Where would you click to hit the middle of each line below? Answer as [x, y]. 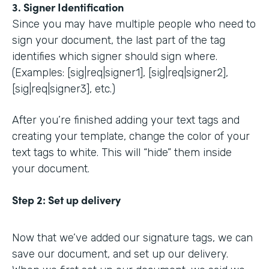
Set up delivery [84, 200]
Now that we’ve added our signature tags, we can [132, 238]
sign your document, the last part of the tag [119, 40]
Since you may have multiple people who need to [134, 24]
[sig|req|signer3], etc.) [64, 89]
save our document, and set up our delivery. [120, 254]
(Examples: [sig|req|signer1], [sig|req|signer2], [120, 73]
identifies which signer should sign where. [115, 56]
